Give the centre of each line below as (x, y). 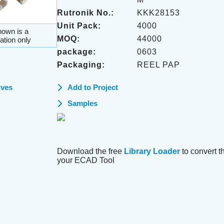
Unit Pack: (79, 26)
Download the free (90, 151)
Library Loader (152, 151)
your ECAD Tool (85, 160)
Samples (82, 103)
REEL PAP (158, 65)
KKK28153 (158, 13)
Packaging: (81, 65)
